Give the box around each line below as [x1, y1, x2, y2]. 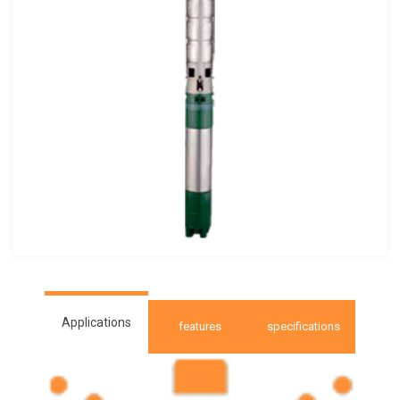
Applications [61, 315, 131, 329]
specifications [266, 320, 340, 333]
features [178, 320, 221, 333]
